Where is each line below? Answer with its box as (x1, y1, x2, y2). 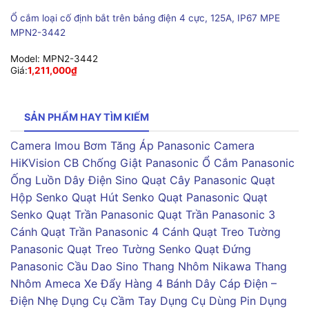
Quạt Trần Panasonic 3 (157, 207, 275, 221)
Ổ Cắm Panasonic (202, 155, 295, 170)
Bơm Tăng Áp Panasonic (83, 138, 210, 152)
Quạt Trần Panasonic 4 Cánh (41, 224, 189, 239)
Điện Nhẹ (10, 293, 58, 308)
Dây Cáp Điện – (195, 276, 277, 290)
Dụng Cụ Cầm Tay (61, 293, 157, 308)
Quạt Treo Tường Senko (67, 241, 191, 256)
